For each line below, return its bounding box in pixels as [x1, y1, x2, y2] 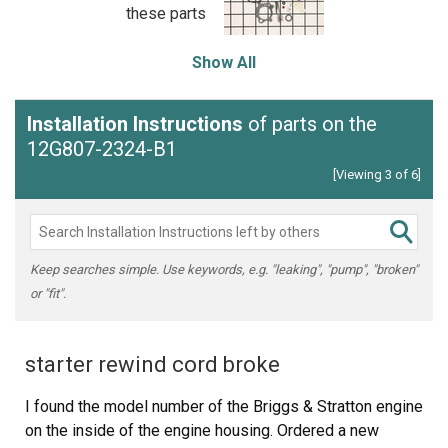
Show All [192, 53, 256, 72]
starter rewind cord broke [25, 352, 280, 377]
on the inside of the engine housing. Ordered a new [25, 421, 379, 440]
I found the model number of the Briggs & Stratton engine [25, 397, 423, 416]
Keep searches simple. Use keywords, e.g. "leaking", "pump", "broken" [30, 262, 418, 277]
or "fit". [30, 286, 66, 301]
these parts [125, 3, 206, 23]
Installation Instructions [27, 112, 243, 136]
